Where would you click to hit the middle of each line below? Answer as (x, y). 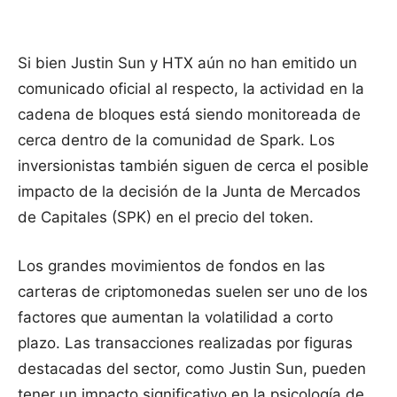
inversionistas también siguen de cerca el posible (193, 165)
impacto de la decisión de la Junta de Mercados (189, 191)
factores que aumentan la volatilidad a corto (175, 317)
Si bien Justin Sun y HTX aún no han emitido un (187, 62)
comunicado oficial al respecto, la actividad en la (191, 88)
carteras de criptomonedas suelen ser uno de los (193, 291)
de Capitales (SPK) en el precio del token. (166, 217)
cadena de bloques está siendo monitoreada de (189, 114)
